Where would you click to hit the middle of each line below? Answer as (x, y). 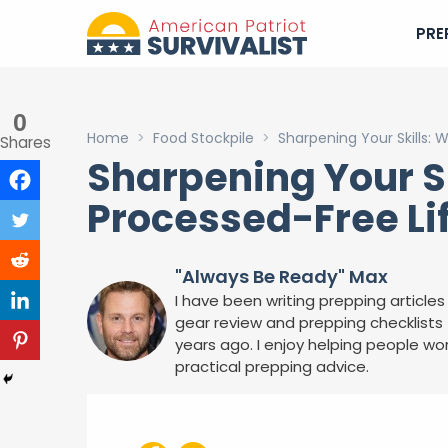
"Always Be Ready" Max (281, 276)
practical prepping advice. (272, 366)
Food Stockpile (203, 138)
